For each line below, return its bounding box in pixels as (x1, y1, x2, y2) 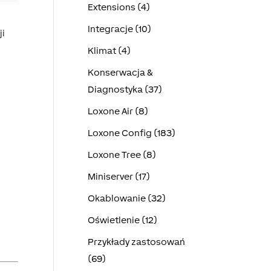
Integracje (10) (87, 24, 151, 34)
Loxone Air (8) (87, 106, 148, 116)
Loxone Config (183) (87, 128, 175, 138)
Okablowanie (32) (87, 193, 166, 203)
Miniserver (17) (87, 171, 150, 181)
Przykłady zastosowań (87, 237, 185, 247)
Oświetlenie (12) (87, 215, 157, 225)
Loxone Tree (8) (87, 149, 156, 160)
